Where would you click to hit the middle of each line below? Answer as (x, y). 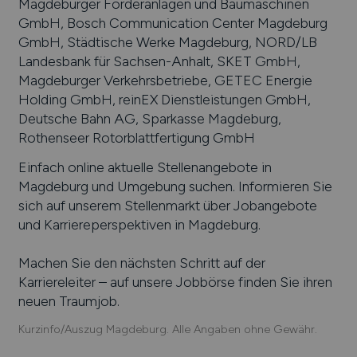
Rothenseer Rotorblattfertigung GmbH (136, 137)
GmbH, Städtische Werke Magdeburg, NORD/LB (167, 41)
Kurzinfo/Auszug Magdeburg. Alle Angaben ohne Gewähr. (167, 329)
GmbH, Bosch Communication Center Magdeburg (173, 22)
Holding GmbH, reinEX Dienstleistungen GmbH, (164, 99)
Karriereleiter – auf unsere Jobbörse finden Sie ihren (175, 282)
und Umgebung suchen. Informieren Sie (210, 186)
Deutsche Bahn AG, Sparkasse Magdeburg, (149, 118)
